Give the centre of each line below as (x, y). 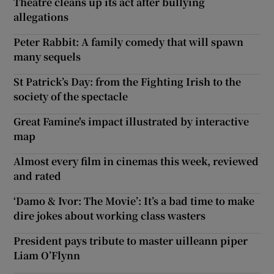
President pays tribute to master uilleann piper (131, 240)
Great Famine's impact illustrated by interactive (131, 121)
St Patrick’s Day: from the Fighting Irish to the (128, 81)
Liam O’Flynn (47, 255)
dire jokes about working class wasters (110, 215)
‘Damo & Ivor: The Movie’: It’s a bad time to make (134, 201)
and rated (38, 176)
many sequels (47, 56)
